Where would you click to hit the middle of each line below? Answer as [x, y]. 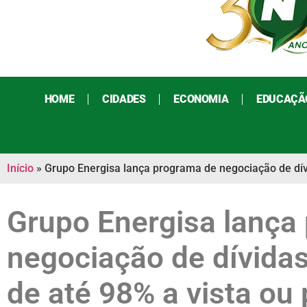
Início [20, 169]
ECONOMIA [201, 99]
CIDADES [124, 99]
